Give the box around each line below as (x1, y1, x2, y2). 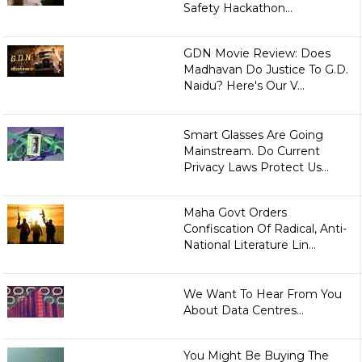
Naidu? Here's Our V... (183, 78, 305, 94)
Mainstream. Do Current (183, 144, 321, 159)
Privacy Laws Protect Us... (183, 160, 330, 175)
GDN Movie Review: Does (183, 46, 331, 61)
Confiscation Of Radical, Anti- (183, 221, 347, 237)
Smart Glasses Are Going (183, 128, 324, 143)
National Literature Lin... (183, 238, 317, 253)
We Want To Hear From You (183, 287, 343, 302)
